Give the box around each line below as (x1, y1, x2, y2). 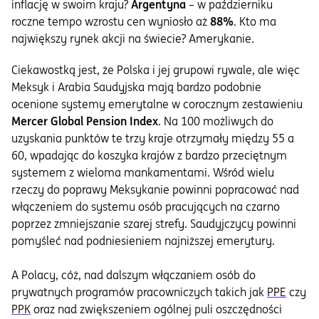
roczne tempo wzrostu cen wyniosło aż (11, 14, 210, 29)
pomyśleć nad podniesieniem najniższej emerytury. (11, 234, 275, 249)
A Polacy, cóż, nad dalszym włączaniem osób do (11, 268, 256, 283)
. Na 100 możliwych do (158, 114, 273, 129)
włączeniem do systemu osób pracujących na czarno (11, 199, 280, 214)
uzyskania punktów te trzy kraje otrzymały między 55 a (11, 131, 294, 146)
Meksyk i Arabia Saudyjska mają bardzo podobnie (11, 80, 261, 95)
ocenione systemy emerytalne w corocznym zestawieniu (11, 97, 303, 112)
